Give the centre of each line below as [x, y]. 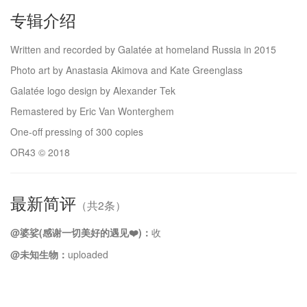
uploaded [88, 254]
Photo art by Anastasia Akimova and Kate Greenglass [126, 70]
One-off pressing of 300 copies [77, 132]
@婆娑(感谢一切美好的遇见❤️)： [81, 232]
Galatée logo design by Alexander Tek [93, 90]
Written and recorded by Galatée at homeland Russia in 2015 [143, 49]
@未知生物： [39, 254]
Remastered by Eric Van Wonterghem [92, 111]
